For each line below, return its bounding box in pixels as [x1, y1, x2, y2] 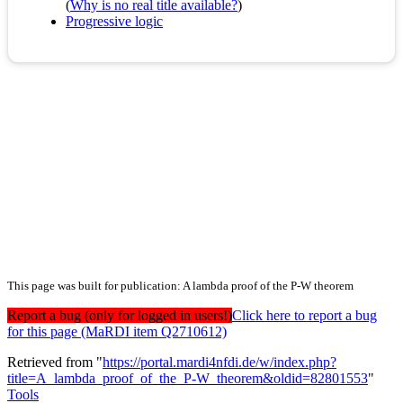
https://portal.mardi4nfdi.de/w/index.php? [103, 354, 336, 371]
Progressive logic [66, 13, 163, 30]
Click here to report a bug [232, 308, 377, 324]
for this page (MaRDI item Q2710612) [7, 324, 227, 340]
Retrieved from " [7, 354, 103, 371]
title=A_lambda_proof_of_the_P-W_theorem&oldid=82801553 [7, 371, 368, 387]
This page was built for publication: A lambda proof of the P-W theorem [7, 279, 354, 293]
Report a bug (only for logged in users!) [7, 308, 232, 324]
